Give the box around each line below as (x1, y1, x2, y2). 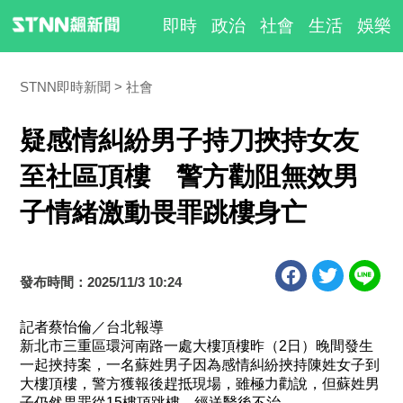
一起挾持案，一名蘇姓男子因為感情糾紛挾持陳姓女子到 (20, 357, 381, 372)
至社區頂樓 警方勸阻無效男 (20, 162, 360, 191)
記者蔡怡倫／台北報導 (20, 319, 165, 335)
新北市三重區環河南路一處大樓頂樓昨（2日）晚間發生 (20, 338, 374, 354)
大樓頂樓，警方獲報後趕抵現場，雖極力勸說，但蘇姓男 (20, 376, 381, 391)
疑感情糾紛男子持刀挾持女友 (20, 126, 360, 155)
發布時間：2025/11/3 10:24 (20, 274, 183, 290)
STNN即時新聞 (20, 79, 112, 94)
